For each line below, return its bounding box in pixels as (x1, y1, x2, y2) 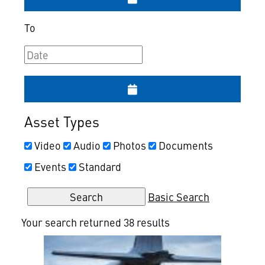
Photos (112, 138, 146, 153)
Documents (158, 138, 213, 153)
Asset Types (24, 111, 99, 131)
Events (34, 159, 66, 174)
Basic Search (147, 189, 209, 204)
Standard (78, 159, 121, 174)
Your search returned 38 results (21, 215, 170, 230)
